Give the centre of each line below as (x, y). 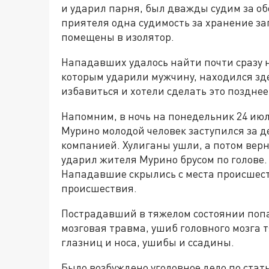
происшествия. (99, 188)
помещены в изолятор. (118, 37)
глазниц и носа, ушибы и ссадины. (148, 242)
